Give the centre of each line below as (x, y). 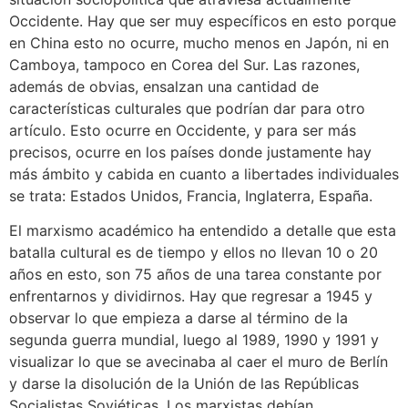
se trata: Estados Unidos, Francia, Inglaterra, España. (191, 195)
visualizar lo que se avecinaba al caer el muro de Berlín (199, 362)
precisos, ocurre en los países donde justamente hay (190, 152)
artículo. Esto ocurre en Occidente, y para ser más (183, 130)
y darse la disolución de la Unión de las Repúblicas (184, 384)
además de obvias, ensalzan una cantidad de (164, 86)
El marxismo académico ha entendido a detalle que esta (203, 231)
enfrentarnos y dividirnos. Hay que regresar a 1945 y (191, 296)
